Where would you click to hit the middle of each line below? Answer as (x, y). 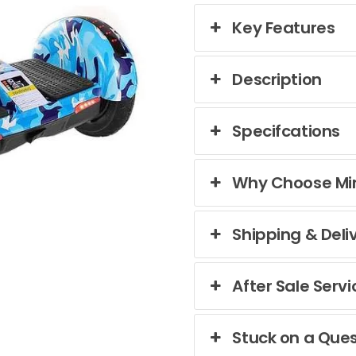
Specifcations (286, 131)
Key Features (284, 28)
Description (277, 79)
